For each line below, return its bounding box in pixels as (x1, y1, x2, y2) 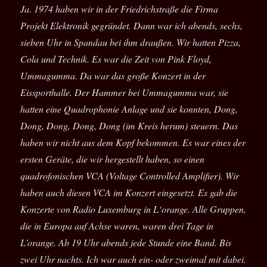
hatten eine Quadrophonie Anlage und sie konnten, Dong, (20, 103, 238, 116)
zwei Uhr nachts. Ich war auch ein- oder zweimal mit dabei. (20, 253, 247, 266)
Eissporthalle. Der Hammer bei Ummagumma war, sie (20, 86, 229, 99)
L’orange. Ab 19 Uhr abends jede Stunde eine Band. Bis (20, 236, 232, 249)
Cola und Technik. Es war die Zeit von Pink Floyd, (20, 52, 212, 66)
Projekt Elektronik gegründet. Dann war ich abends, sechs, (20, 19, 243, 32)
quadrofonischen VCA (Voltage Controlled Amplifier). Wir (20, 169, 240, 182)
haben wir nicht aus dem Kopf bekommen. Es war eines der (20, 136, 246, 149)
